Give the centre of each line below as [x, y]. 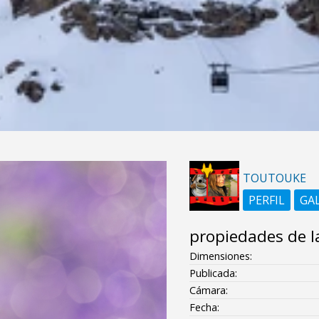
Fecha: [204, 307]
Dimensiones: [220, 256]
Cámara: [208, 290]
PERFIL [266, 200]
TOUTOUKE [274, 178]
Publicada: [213, 273]
